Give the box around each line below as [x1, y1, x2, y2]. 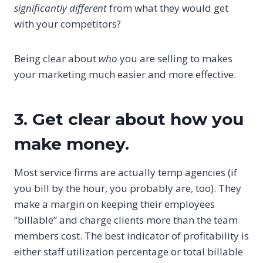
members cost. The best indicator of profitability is [14, 229, 249, 243]
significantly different [14, 1, 107, 15]
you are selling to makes [117, 52, 232, 66]
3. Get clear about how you [14, 109, 244, 130]
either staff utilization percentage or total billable [14, 245, 243, 259]
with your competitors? [14, 17, 121, 31]
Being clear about [14, 52, 99, 66]
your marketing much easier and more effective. [14, 68, 236, 82]
